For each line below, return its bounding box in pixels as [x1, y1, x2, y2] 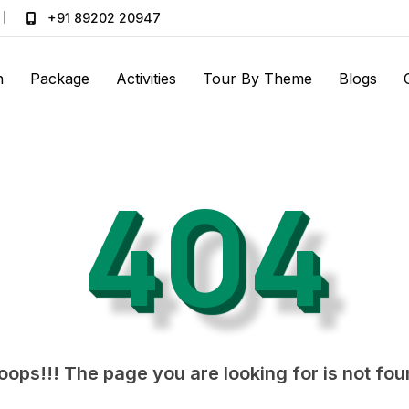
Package [30, 68, 89, 88]
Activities [116, 68, 176, 88]
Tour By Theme [203, 68, 312, 88]
